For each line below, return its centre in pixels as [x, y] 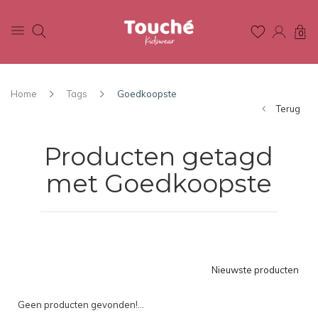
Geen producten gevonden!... [81, 305]
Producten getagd [159, 157]
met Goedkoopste [159, 183]
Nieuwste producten [255, 270]
